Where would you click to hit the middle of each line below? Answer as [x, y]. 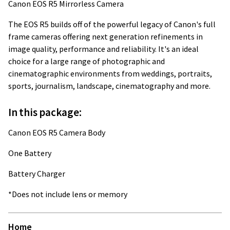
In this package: [46, 112]
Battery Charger [37, 174]
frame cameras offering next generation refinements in [106, 36]
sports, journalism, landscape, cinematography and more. [109, 86]
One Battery [31, 153]
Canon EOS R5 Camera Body [57, 132]
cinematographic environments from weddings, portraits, [110, 73]
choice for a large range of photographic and [87, 61]
